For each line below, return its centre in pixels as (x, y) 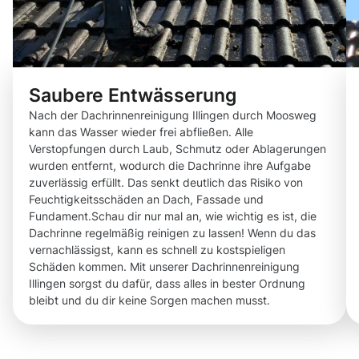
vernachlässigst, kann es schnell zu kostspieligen (157, 250)
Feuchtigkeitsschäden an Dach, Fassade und (146, 200)
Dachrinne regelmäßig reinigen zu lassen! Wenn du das (172, 233)
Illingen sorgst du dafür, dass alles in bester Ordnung (167, 284)
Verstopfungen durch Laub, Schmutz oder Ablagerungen (177, 149)
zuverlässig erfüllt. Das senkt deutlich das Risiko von (166, 183)
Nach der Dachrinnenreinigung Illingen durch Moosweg (173, 115)
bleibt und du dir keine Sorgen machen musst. (149, 301)
